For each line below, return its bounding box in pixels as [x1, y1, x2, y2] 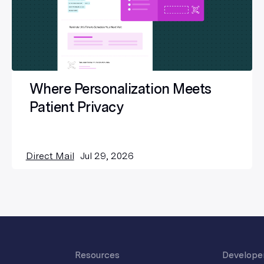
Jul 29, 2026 [80, 150, 134, 162]
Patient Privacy [29, 98, 124, 116]
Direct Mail [25, 150, 74, 162]
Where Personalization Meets [29, 80, 212, 98]
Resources [74, 250, 120, 261]
